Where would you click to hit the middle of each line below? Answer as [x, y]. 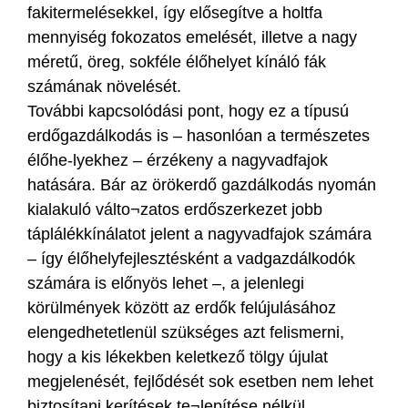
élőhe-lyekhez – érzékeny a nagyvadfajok [178, 160]
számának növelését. [104, 86]
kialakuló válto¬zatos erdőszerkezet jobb [175, 209]
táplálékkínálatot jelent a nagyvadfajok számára [199, 234]
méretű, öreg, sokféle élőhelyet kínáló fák [177, 61]
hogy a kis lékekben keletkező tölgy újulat [178, 357]
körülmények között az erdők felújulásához [182, 307]
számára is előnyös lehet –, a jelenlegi [166, 283]
